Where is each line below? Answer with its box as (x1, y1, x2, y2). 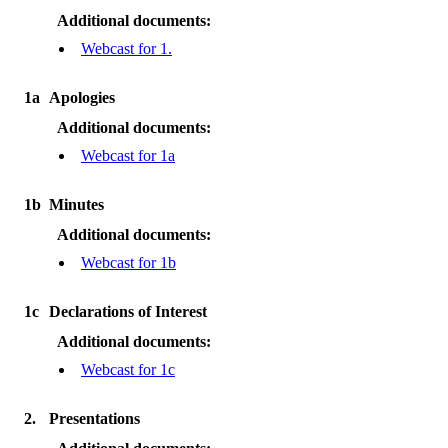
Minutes (49, 196, 104, 213)
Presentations (49, 410, 140, 427)
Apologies (49, 89, 115, 106)
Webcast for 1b (81, 254, 176, 271)
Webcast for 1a (81, 147, 175, 164)
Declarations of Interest (49, 303, 207, 320)
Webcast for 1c (81, 361, 175, 378)
